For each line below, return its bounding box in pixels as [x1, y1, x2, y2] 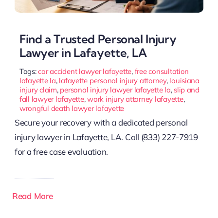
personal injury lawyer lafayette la [60, 85, 171, 94]
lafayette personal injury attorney [59, 75, 166, 85]
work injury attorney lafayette [87, 94, 183, 104]
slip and [174, 85, 200, 94]
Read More [12, 190, 53, 201]
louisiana [169, 75, 200, 85]
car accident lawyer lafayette [38, 66, 132, 76]
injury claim [19, 85, 57, 94]
